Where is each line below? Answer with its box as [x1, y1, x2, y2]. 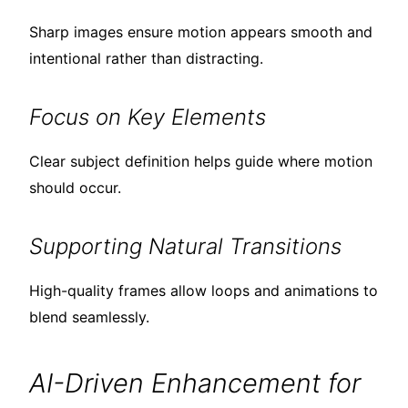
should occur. [29, 178, 121, 198]
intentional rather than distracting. [29, 49, 263, 68]
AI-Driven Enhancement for [29, 367, 361, 400]
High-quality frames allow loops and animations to [29, 281, 378, 301]
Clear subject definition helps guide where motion [29, 152, 372, 171]
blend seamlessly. [29, 308, 149, 327]
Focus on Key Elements [29, 104, 266, 131]
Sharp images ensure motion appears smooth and [29, 23, 372, 42]
